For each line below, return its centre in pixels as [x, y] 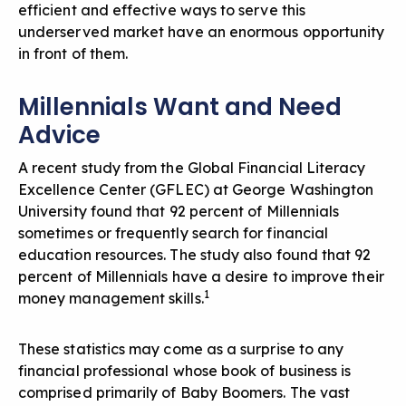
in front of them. [73, 54]
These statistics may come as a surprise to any [181, 349]
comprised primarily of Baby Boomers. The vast [184, 393]
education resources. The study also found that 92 [195, 255]
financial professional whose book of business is [185, 371]
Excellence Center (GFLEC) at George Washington [196, 190]
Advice [59, 135]
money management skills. [111, 299]
